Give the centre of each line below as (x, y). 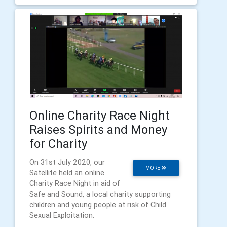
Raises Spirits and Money (98, 129)
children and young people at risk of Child (98, 205)
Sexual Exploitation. (62, 215)
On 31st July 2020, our (67, 162)
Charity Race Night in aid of (75, 183)
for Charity (58, 144)
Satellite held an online (67, 173)
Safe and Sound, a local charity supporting (100, 194)
